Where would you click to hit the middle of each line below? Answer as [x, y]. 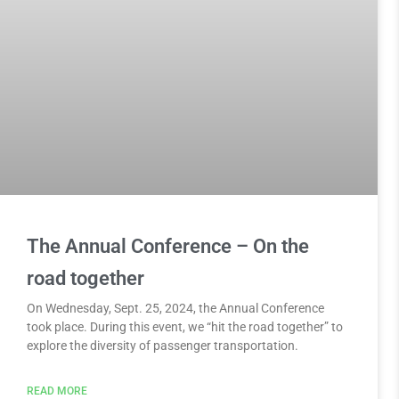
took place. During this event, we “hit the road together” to [185, 326]
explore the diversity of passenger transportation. [163, 345]
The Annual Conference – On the [168, 246]
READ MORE [57, 391]
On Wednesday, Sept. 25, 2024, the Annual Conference [176, 308]
